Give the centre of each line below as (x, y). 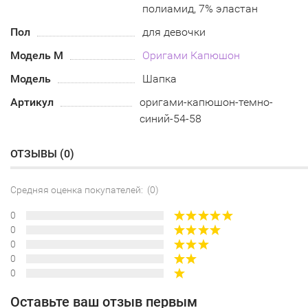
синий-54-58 (171, 119)
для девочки (174, 32)
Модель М (37, 56)
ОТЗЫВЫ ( (37, 154)
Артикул (32, 102)
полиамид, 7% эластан (200, 9)
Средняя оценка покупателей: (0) (85, 190)
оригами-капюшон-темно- (207, 102)
